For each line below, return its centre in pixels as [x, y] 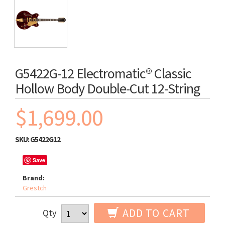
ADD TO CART [155, 213]
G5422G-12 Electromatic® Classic [103, 73]
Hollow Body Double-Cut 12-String [107, 88]
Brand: [34, 178]
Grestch [35, 188]
